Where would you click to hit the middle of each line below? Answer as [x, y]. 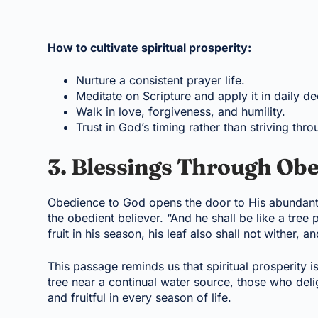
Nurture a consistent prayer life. [161, 80]
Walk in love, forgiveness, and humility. [181, 111]
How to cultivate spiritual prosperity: [150, 47]
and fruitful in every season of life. [140, 298]
